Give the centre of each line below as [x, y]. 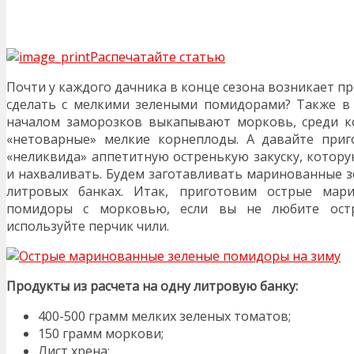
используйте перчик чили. [88, 226]
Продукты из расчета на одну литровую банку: [152, 286]
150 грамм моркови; [101, 333]
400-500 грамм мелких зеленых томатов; [164, 316]
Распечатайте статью [158, 56]
